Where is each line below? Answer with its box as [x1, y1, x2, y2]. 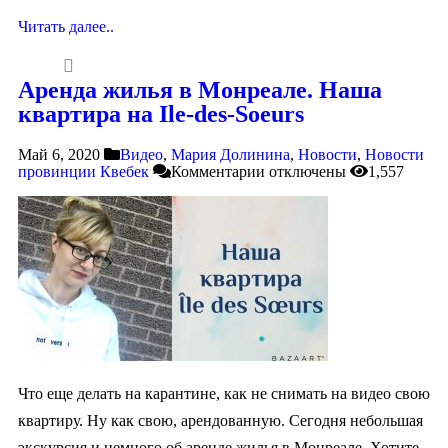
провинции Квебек [18, 163, 149, 181]
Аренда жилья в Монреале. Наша [18, 77, 382, 104]
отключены [265, 163, 346, 181]
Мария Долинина [171, 146, 290, 164]
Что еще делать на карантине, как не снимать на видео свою [18, 385, 430, 403]
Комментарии [171, 163, 265, 181]
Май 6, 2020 [18, 146, 100, 164]
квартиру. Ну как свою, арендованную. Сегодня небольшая [18, 412, 423, 430]
